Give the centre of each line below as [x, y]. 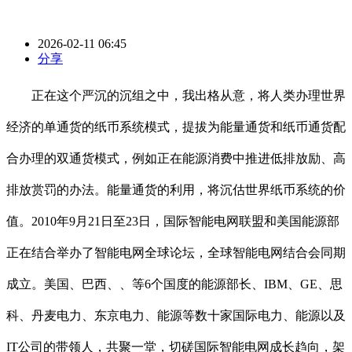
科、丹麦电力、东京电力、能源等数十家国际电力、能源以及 [176, 316]
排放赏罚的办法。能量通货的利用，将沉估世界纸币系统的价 [176, 190]
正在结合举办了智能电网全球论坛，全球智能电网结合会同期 [176, 253]
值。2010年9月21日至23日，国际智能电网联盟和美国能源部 [173, 222]
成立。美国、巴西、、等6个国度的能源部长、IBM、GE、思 [174, 284]
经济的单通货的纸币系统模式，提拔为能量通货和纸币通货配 [176, 127]
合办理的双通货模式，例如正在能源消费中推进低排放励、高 [176, 159]
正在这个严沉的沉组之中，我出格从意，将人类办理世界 [176, 96]
